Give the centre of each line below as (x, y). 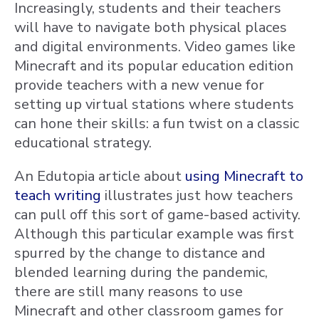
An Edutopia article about (100, 176)
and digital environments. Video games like (155, 47)
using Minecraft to (244, 176)
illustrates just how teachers (197, 195)
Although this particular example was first (154, 234)
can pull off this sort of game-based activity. (157, 215)
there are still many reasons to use (129, 292)
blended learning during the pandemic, (141, 272)
